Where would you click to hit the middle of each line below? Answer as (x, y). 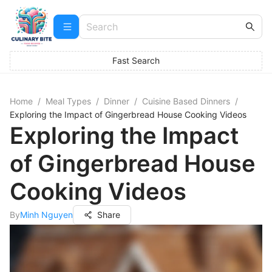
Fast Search (136, 60)
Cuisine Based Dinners (186, 101)
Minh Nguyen (46, 215)
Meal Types (68, 101)
